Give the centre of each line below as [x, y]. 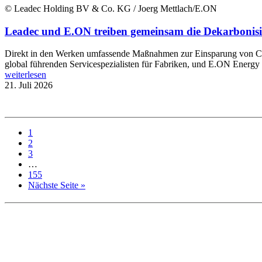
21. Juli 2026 [29, 85]
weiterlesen [25, 75]
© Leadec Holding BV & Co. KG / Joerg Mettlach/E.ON [111, 8]
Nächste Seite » [57, 185]
